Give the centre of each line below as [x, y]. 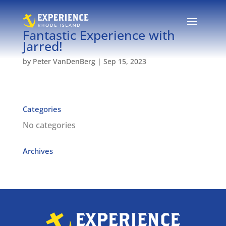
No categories [49, 125]
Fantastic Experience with [99, 35]
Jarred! [42, 46]
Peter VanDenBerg [64, 61]
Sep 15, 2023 [125, 61]
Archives [38, 151]
